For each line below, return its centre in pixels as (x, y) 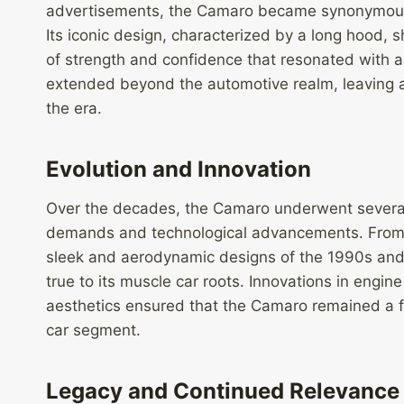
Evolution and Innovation (179, 169)
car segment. (93, 330)
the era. (74, 108)
